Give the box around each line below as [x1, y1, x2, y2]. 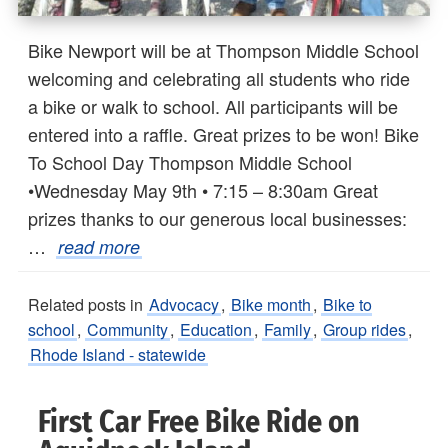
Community [87, 318, 168, 342]
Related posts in [28, 293, 147, 317]
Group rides [323, 318, 406, 342]
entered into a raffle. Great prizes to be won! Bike [28, 121, 419, 148]
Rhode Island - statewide [30, 343, 206, 367]
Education [180, 318, 252, 342]
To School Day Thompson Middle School [28, 149, 352, 176]
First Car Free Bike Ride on [38, 404, 360, 441]
